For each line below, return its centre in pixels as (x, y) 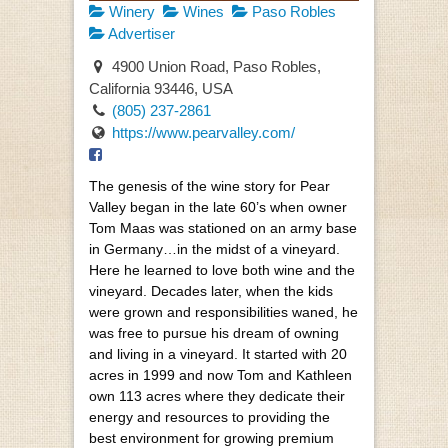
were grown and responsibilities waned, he (223, 312)
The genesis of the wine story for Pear (209, 186)
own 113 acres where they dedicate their (217, 396)
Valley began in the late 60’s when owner (218, 207)
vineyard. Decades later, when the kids (211, 291)
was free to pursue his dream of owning (214, 333)
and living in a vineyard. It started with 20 (218, 354)
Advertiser (140, 34)
